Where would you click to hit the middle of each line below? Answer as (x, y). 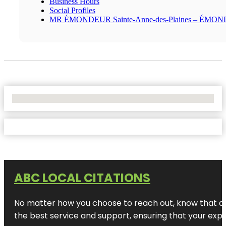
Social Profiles (72, 10)
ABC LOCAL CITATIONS (82, 178)
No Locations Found (45, 98)
